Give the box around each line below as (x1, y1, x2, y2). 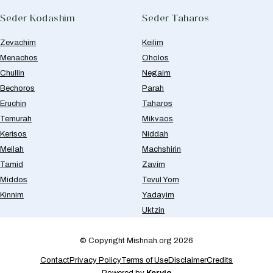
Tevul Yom (142, 175, 180, 184)
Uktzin (142, 205, 165, 214)
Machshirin (142, 144, 182, 154)
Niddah (142, 129, 169, 138)
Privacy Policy (69, 255, 121, 264)
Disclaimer (168, 255, 207, 264)
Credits (207, 255, 233, 264)
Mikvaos (142, 114, 174, 123)
